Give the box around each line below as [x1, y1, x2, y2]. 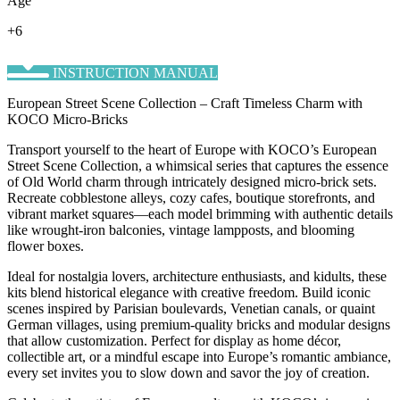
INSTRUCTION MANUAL [53, 64, 219, 80]
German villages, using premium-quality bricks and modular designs [7, 316, 390, 332]
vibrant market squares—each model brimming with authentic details [7, 205, 393, 221]
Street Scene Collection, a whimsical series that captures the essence [7, 157, 388, 173]
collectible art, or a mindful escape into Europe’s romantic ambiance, [7, 348, 391, 364]
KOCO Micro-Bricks [7, 111, 128, 127]
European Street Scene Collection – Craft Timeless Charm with [7, 95, 362, 111]
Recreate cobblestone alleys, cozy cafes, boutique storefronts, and [7, 189, 375, 205]
